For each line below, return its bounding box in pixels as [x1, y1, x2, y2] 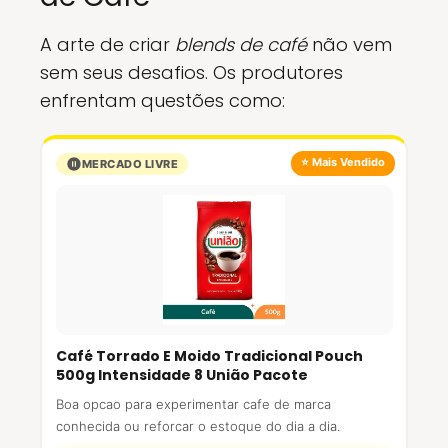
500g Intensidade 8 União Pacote [55, 365, 308, 385]
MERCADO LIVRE [81, 157, 178, 171]
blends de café [175, 32, 307, 57]
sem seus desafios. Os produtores [40, 60, 343, 85]
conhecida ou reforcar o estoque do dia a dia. [55, 418, 340, 434]
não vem [307, 32, 392, 57]
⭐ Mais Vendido [300, 155, 385, 169]
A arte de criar [40, 32, 175, 57]
